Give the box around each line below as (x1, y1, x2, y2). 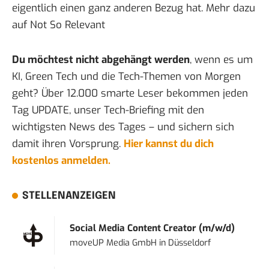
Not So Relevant (30, 18, 105, 32)
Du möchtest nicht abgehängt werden (12, 53, 190, 67)
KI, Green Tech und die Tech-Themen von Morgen (12, 70, 241, 84)
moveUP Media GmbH (70, 237, 157, 249)
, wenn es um (190, 53, 253, 67)
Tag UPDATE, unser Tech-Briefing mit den (12, 103, 204, 118)
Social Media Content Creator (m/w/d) (70, 222, 235, 235)
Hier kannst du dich (124, 137, 214, 151)
